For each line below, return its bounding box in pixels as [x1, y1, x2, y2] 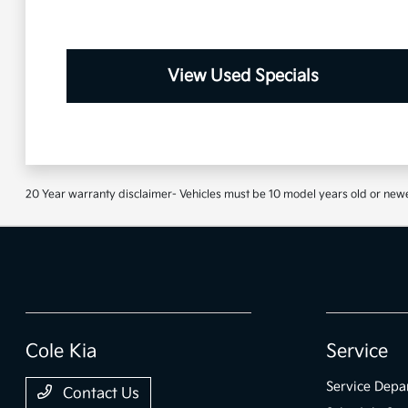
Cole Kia [25, 341, 97, 362]
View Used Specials [168, 66, 320, 86]
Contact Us [59, 385, 140, 403]
